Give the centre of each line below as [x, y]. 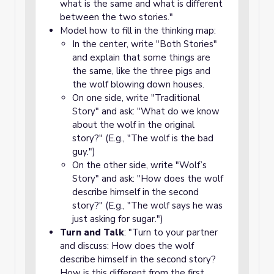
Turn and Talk [92, 232]
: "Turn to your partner [171, 232]
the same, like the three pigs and [141, 71]
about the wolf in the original [133, 125]
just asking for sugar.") [118, 219]
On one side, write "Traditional [136, 98]
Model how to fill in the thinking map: [138, 31]
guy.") [84, 152]
